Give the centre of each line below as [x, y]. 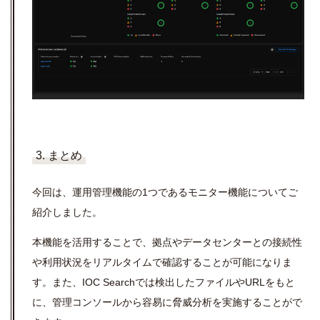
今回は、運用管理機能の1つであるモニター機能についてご [165, 192]
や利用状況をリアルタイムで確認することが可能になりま [162, 262]
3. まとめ [59, 156]
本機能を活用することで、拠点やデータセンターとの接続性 [167, 242]
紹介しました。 [67, 212]
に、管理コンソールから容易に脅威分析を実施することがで [167, 302]
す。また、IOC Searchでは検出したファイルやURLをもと [164, 282]
